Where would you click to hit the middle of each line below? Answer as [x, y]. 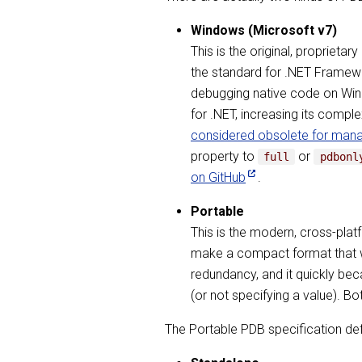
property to [224, 156]
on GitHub [218, 177]
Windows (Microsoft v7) [264, 30]
